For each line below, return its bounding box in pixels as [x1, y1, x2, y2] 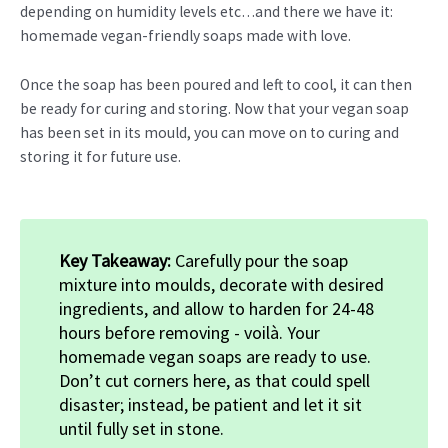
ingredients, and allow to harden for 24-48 [59, 296, 374, 320]
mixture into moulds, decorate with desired [59, 272, 384, 296]
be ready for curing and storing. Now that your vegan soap [20, 98, 409, 118]
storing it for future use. [20, 146, 181, 166]
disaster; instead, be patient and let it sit [59, 392, 362, 416]
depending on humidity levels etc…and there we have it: [20, 2, 393, 22]
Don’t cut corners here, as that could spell [59, 368, 370, 392]
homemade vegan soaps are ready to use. [59, 344, 371, 368]
